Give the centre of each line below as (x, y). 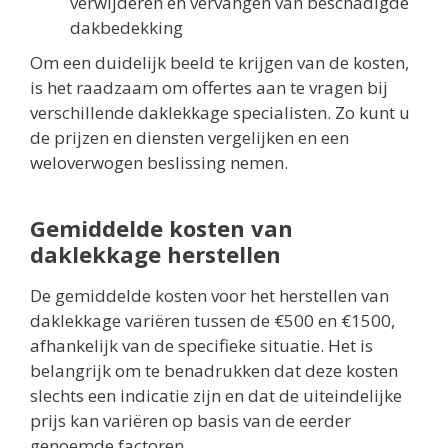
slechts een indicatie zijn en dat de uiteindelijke (216, 396)
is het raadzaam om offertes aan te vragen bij (209, 88)
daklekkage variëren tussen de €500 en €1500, (212, 321)
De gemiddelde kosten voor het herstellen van (209, 296)
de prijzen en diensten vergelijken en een (189, 138)
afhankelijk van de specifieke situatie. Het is (201, 346)
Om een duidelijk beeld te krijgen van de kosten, (219, 63)
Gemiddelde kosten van (161, 228)
